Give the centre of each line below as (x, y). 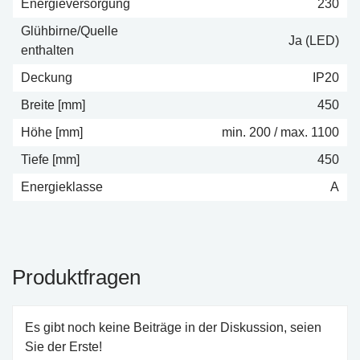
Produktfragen (76, 277)
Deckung (47, 78)
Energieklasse (62, 187)
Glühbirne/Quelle (70, 31)
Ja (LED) (314, 41)
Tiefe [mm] (50, 160)
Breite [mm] (53, 105)
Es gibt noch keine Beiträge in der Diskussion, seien (173, 327)
